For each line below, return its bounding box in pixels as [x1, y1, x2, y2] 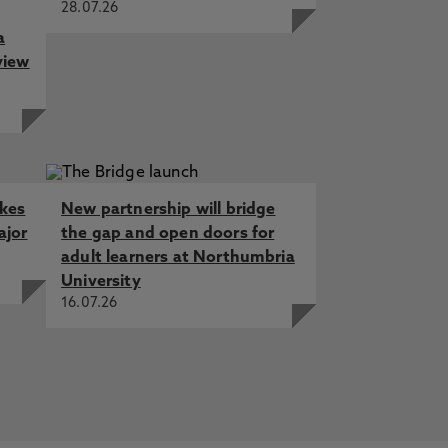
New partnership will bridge [61, 202, 276, 218]
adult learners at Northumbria [61, 250, 295, 266]
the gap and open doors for [61, 226, 275, 242]
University [61, 274, 141, 290]
